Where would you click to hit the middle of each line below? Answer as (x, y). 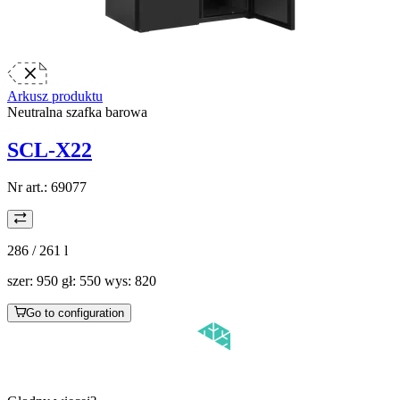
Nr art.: (29, 187)
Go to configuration (75, 313)
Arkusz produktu (55, 96)
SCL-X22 (50, 150)
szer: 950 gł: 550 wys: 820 (82, 281)
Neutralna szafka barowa (77, 112)
